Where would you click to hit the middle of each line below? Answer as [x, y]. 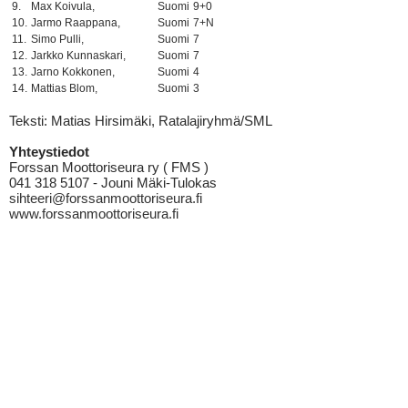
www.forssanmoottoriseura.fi [94, 214]
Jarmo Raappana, [76, 23]
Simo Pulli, [57, 39]
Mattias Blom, [64, 88]
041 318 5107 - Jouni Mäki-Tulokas [113, 183]
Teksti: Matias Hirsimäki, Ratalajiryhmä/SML [141, 121]
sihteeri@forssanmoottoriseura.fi [106, 198]
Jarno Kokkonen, [73, 72]
